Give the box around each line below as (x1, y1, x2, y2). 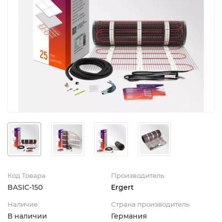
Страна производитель (111, 200, 189, 208)
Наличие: (7, 200, 39, 208)
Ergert (111, 182, 134, 192)
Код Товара (7, 171, 46, 179)
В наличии (7, 211, 47, 221)
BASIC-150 (7, 182, 43, 192)
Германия (111, 211, 147, 221)
